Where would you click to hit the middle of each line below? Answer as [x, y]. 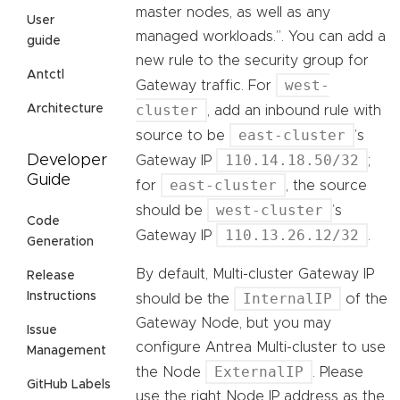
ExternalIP [259, 372]
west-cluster [270, 211]
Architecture [65, 109]
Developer [67, 161]
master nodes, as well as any [233, 13]
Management [67, 351]
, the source [326, 186]
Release [51, 276]
